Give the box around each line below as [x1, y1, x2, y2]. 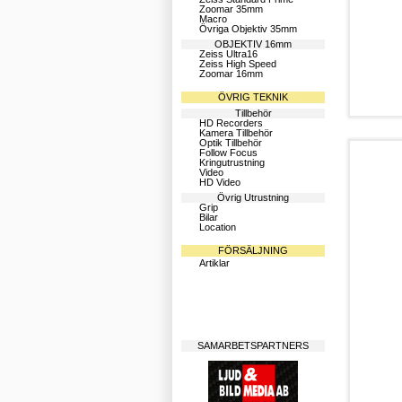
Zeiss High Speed [199, 58, 276, 69]
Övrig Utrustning [217, 192, 289, 203]
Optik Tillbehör [199, 137, 262, 148]
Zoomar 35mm [199, 4, 263, 14]
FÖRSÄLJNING [218, 245, 288, 256]
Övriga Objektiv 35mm [199, 23, 297, 34]
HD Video [199, 177, 240, 188]
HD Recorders [199, 118, 263, 128]
